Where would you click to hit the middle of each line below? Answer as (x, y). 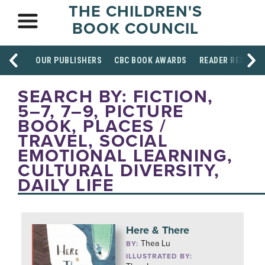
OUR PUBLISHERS (69, 60)
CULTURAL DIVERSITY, (119, 171)
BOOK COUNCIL (135, 29)
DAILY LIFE (66, 185)
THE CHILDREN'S (135, 12)
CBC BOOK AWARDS (151, 60)
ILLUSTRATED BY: (159, 256)
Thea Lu (156, 243)
